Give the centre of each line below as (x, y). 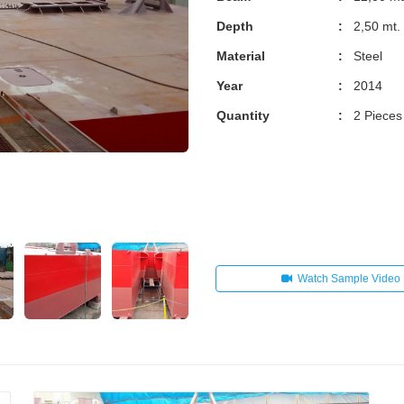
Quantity (243, 115)
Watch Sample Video (349, 279)
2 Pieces (378, 115)
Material (241, 56)
